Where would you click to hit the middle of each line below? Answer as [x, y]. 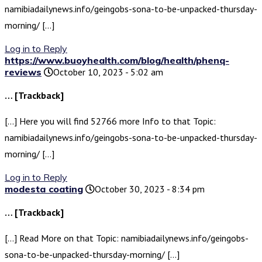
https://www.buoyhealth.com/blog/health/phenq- [117, 61]
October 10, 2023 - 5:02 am [108, 72]
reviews [23, 72]
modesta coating [44, 189]
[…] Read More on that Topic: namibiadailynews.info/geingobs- [127, 238]
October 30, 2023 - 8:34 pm [150, 189]
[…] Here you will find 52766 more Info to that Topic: [110, 121]
